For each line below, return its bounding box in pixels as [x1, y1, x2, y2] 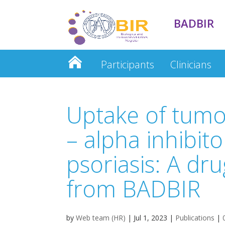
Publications [175, 213, 214, 223]
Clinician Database [74, 85, 157, 99]
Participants [100, 58, 154, 71]
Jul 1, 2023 [134, 213, 167, 223]
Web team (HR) [76, 213, 126, 223]
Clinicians [170, 58, 211, 71]
